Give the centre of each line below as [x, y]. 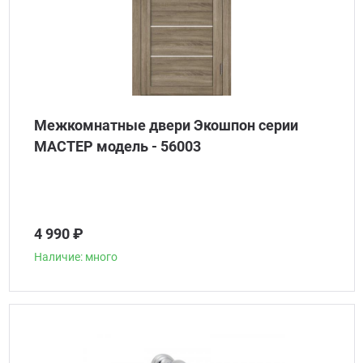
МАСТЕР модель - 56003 [117, 146]
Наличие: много [75, 257]
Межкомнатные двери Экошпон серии [166, 125]
